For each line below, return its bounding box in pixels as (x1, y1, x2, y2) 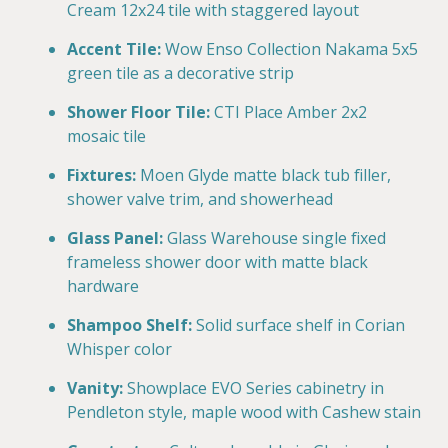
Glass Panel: (67, 226, 163, 249)
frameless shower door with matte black (67, 250, 368, 273)
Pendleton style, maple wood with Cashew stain (67, 400, 421, 423)
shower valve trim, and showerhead (67, 187, 333, 210)
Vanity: (67, 376, 123, 399)
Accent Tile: (67, 37, 161, 60)
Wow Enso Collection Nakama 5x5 (165, 37, 418, 60)
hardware (67, 274, 139, 297)
